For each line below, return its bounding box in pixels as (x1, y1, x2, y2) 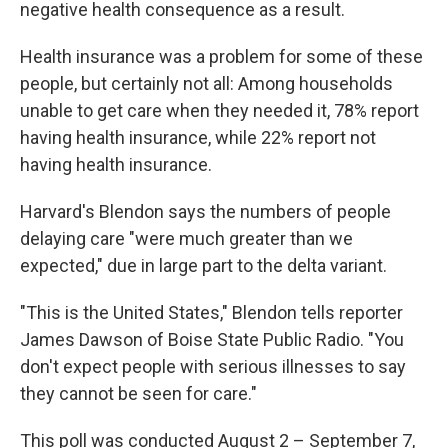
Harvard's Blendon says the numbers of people (20, 201, 391, 222)
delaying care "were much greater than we (20, 228, 353, 249)
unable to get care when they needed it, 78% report (20, 100, 419, 121)
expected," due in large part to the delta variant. (20, 255, 387, 276)
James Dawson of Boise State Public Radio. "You (20, 329, 404, 350)
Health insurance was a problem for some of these (20, 46, 423, 67)
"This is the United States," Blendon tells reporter (20, 302, 403, 323)
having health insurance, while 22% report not (20, 127, 376, 148)
